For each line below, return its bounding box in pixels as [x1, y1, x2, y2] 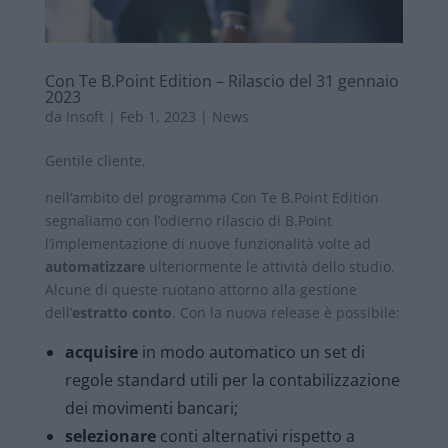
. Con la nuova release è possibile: [171, 302, 400, 322]
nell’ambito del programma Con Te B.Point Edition [44, 187, 379, 207]
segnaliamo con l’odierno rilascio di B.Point [44, 210, 332, 230]
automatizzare [44, 256, 145, 276]
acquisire [64, 340, 138, 363]
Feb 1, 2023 [119, 106, 196, 126]
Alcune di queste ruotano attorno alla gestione [44, 279, 357, 299]
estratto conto [71, 302, 172, 322]
